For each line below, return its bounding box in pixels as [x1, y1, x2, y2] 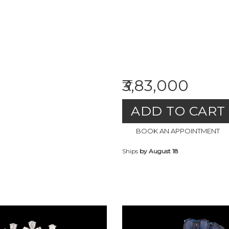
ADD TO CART [131, 103, 225, 119]
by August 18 [140, 147, 178, 155]
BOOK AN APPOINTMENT [136, 127, 220, 135]
